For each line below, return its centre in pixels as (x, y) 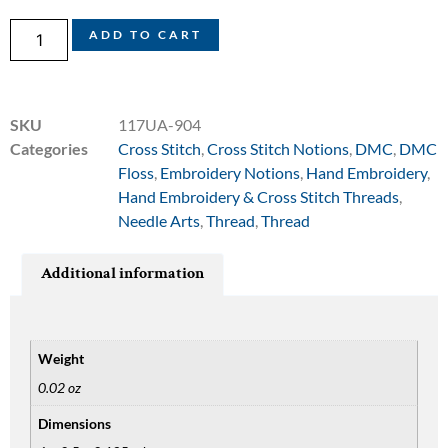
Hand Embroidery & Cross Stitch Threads (258, 196)
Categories (49, 148)
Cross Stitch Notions (278, 148)
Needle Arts (159, 220)
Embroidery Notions (230, 172)
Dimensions (75, 423)
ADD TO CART (146, 34)
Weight (61, 359)
